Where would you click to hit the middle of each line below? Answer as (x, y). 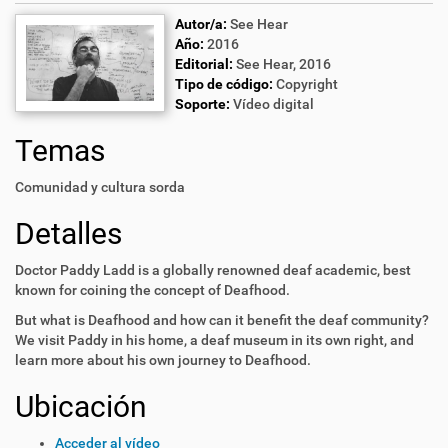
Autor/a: (201, 24)
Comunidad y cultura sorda (100, 187)
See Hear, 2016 (283, 64)
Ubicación (81, 406)
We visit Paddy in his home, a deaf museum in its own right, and (214, 340)
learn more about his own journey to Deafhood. (163, 360)
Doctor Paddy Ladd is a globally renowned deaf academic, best (213, 270)
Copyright (307, 84)
